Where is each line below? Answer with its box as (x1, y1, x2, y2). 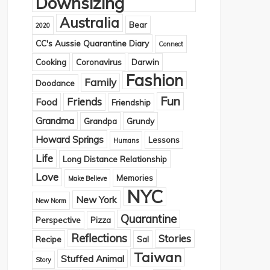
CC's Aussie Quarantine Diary (36, 38, 149, 48)
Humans (113, 136, 139, 145)
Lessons (148, 134, 180, 145)
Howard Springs (36, 133, 104, 145)
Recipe (36, 234, 61, 244)
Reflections (71, 231, 127, 245)
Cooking (36, 57, 66, 67)
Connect (159, 40, 183, 48)
